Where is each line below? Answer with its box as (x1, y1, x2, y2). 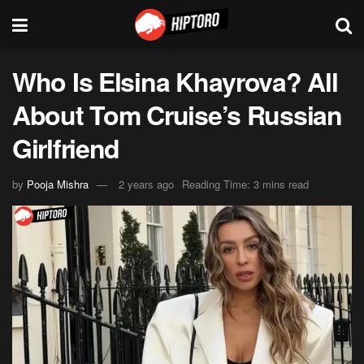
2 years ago (119, 175, 174, 192)
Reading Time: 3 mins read (182, 175, 309, 192)
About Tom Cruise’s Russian (12, 96, 342, 133)
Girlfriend (12, 129, 120, 167)
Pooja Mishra (27, 175, 89, 192)
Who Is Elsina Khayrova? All (12, 63, 338, 100)
